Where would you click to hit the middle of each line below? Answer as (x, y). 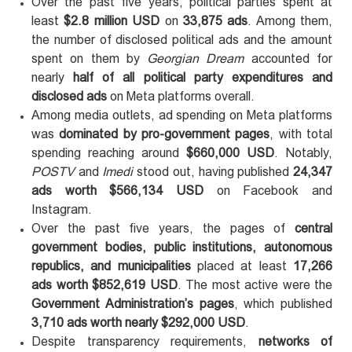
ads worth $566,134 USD (117, 190)
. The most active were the (255, 284)
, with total (301, 134)
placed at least (242, 266)
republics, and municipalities (111, 266)
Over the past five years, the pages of (163, 228)
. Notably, (303, 152)
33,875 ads (215, 20)
